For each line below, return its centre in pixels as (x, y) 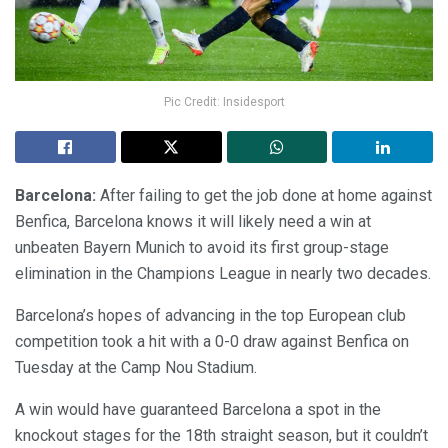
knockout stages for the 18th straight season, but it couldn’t (221, 436)
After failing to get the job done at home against (266, 196)
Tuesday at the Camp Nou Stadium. (136, 368)
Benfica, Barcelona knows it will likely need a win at (193, 222)
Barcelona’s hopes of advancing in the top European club (210, 316)
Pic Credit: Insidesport (224, 102)
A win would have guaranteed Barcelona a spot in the (198, 410)
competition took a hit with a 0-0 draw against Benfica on (212, 342)
